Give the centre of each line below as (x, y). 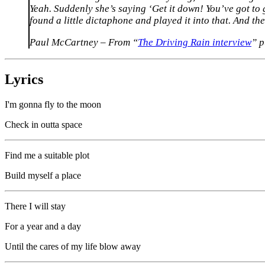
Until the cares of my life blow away (73, 246)
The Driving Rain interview (195, 43)
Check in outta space (43, 124)
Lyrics (24, 79)
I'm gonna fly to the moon (53, 104)
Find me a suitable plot (47, 155)
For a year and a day (43, 226)
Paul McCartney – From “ (84, 43)
